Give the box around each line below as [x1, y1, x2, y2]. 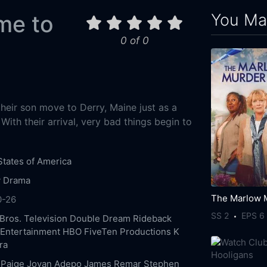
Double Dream [69, 212, 131, 224]
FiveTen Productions [83, 225, 171, 237]
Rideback [132, 212, 172, 224]
